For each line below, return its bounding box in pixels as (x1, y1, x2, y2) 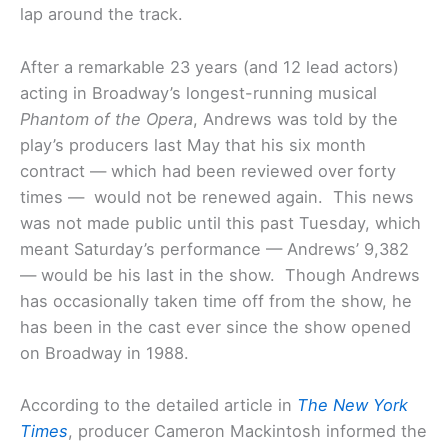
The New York (297, 394, 408, 415)
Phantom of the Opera (20, 108, 193, 129)
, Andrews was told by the (193, 108, 398, 129)
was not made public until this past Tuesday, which (20, 212, 421, 233)
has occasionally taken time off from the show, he (20, 290, 412, 311)
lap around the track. (20, 4, 183, 25)
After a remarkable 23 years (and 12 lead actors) (20, 56, 399, 77)
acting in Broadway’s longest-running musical (20, 82, 377, 103)
